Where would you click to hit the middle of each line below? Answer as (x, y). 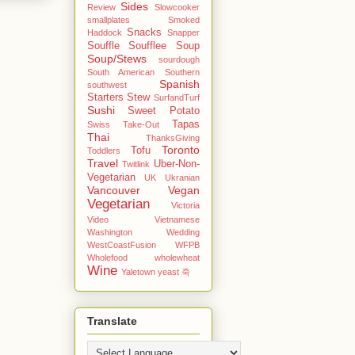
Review (101, 7)
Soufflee (147, 46)
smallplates (108, 19)
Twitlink (136, 164)
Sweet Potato (164, 111)
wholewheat (177, 257)
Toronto (180, 149)
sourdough (179, 59)
